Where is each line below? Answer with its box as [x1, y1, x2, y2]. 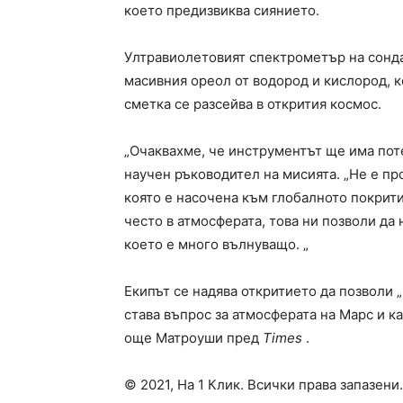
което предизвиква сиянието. [124, 2, 319, 20]
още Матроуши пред [124, 329, 263, 347]
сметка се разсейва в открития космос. [124, 95, 381, 113]
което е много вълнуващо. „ [124, 236, 309, 254]
